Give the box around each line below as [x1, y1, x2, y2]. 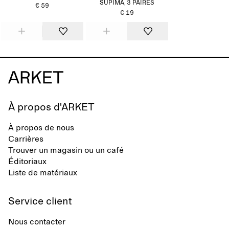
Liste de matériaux [8, 169, 77, 177]
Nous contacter [8, 218, 65, 226]
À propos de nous [8, 124, 74, 132]
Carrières [8, 135, 43, 143]
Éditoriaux [8, 157, 47, 166]
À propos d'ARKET [8, 102, 95, 112]
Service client [8, 196, 72, 207]
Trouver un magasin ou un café [8, 146, 124, 154]
